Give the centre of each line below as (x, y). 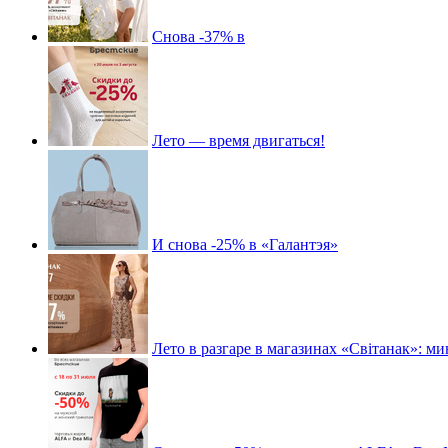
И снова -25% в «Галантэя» (245, 245)
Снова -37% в (198, 37)
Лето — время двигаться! (238, 141)
